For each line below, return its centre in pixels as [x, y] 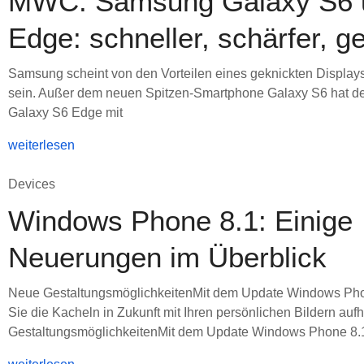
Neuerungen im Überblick [167, 257]
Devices [32, 184]
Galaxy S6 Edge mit [65, 113]
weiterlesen [41, 145]
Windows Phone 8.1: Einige [180, 221]
